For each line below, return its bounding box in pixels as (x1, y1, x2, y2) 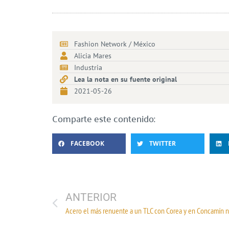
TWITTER (149, 139, 176, 148)
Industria (74, 62, 102, 72)
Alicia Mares (74, 51, 111, 60)
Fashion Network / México (74, 39, 155, 49)
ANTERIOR (65, 191, 117, 203)
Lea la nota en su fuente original (74, 74, 177, 84)
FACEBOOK (71, 139, 104, 148)
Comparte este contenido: (52, 109, 155, 127)
